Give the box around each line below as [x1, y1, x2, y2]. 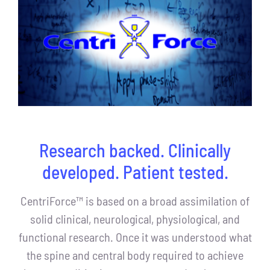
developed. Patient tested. [42, 160, 228, 183]
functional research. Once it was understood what [18, 229, 252, 244]
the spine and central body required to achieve [27, 247, 243, 262]
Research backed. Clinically [39, 139, 231, 161]
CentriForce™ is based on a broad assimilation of [20, 193, 250, 208]
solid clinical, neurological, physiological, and [30, 211, 240, 226]
